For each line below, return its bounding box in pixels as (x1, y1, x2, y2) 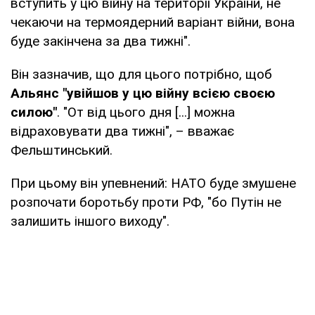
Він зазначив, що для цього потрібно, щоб (11, 65, 272, 82)
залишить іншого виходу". (11, 212, 169, 229)
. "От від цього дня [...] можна (57, 103, 235, 120)
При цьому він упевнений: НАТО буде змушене (11, 174, 296, 191)
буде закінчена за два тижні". (11, 32, 191, 49)
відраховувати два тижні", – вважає (11, 122, 234, 139)
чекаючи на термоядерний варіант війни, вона (11, 13, 295, 30)
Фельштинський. (11, 141, 112, 158)
